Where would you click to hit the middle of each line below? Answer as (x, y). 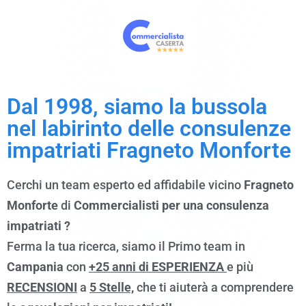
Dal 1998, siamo (85, 107)
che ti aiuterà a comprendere (214, 287)
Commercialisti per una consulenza (171, 205)
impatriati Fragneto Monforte (149, 150)
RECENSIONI (42, 287)
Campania (35, 267)
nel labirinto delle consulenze (149, 128)
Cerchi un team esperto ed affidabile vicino (125, 185)
